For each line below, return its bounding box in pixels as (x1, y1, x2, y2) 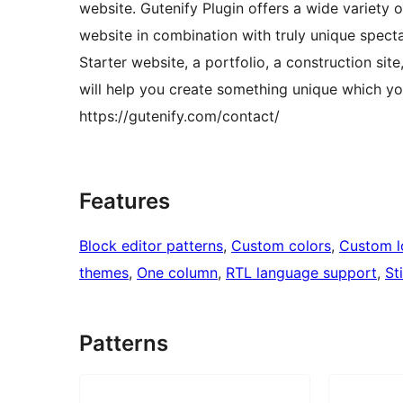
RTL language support (226, 263, 377, 282)
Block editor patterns (79, 236, 223, 255)
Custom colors (231, 236, 331, 255)
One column (137, 263, 218, 282)
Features (79, 187, 170, 214)
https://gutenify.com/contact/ (79, 106, 280, 125)
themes (79, 263, 129, 282)
